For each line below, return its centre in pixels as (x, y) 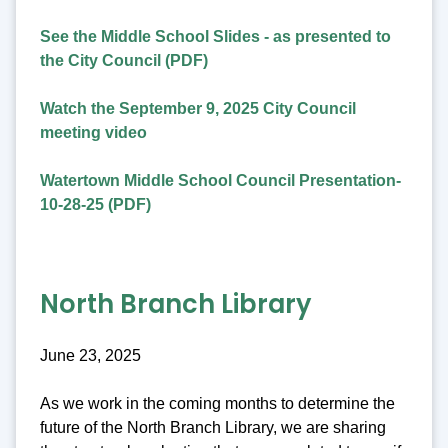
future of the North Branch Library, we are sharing (213, 428)
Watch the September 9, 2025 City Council (198, 108)
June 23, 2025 (90, 356)
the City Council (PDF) (124, 60)
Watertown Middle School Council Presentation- (220, 180)
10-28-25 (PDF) (95, 204)
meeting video (93, 132)
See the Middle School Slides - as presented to (215, 36)
